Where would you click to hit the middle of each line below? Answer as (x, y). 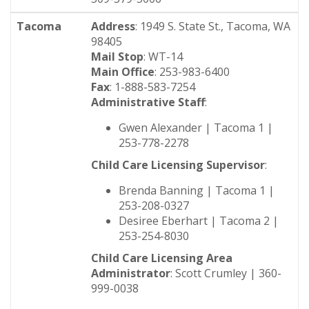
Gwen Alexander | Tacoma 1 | (196, 128)
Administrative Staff (148, 102)
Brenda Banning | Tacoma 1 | (197, 190)
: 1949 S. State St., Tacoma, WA (213, 26)
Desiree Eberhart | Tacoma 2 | (199, 221)
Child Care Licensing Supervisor (178, 165)
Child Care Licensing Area (162, 258)
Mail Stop (117, 57)
